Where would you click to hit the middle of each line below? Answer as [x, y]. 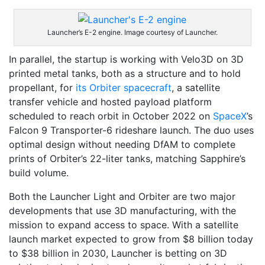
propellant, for [42, 88]
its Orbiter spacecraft [124, 88]
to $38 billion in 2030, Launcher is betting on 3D [118, 253]
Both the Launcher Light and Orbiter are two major [122, 197]
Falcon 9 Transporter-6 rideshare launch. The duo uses [131, 130]
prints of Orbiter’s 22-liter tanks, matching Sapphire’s [127, 159]
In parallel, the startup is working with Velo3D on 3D [126, 59]
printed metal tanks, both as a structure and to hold [125, 74]
